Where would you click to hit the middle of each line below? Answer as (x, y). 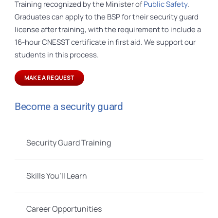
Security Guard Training (68, 143)
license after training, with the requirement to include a (108, 29)
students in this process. (56, 54)
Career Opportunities (64, 209)
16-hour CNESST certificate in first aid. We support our (105, 42)
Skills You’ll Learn (56, 176)
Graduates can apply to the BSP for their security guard (106, 17)
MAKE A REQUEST (49, 77)
